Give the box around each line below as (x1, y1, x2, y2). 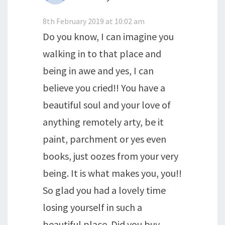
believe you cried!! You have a (43, 81, 165, 94)
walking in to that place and (43, 47, 161, 60)
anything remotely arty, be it (43, 115, 164, 128)
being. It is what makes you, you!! (43, 166, 182, 179)
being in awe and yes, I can (43, 64, 154, 77)
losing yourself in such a (43, 200, 142, 213)
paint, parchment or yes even (43, 132, 166, 145)
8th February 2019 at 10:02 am (43, 16, 145, 26)
